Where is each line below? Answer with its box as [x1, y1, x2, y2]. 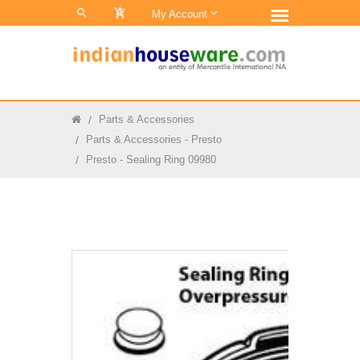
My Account [151, 8, 211, 20]
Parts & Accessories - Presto [86, 133, 222, 145]
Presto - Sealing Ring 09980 [86, 153, 216, 166]
